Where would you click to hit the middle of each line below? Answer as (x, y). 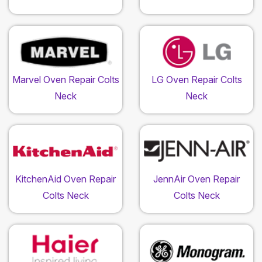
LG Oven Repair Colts (196, 80)
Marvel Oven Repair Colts (65, 80)
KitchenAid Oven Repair (65, 179)
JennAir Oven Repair (196, 179)
